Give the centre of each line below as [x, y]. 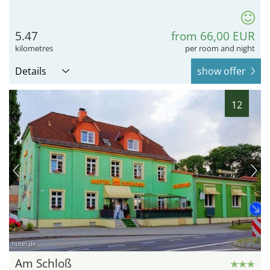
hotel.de [24, 244]
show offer [221, 71]
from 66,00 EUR [213, 36]
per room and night [220, 49]
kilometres [34, 49]
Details [31, 71]
